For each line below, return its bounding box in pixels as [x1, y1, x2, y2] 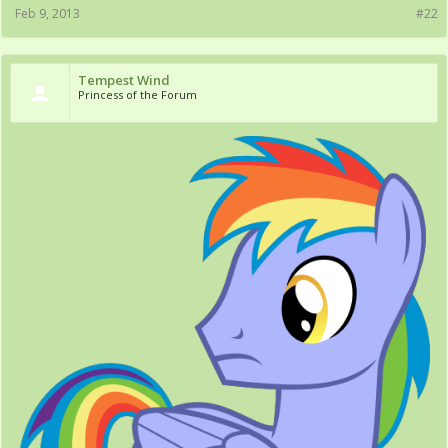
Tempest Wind [78, 71, 170, 90]
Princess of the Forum [78, 87, 197, 103]
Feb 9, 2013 [15, 5, 80, 23]
